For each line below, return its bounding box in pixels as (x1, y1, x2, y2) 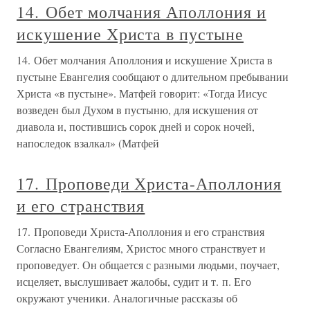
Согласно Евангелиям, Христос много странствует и (17, 241, 266, 256)
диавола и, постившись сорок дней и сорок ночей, (17, 119, 255, 134)
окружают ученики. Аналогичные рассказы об (17, 291, 237, 306)
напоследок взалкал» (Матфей (17, 136, 159, 151)
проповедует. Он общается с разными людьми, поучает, (17, 257, 280, 273)
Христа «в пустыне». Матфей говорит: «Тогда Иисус (17, 86, 267, 101)
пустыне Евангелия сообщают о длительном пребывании (17, 69, 289, 84)
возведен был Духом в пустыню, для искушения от (17, 102, 258, 118)
